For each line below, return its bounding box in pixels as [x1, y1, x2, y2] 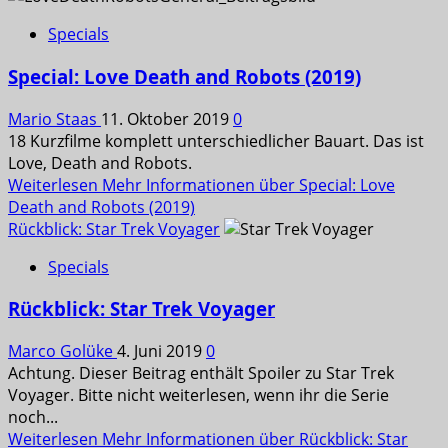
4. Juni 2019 [117, 340, 206, 363]
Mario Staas [8, 107, 101, 130]
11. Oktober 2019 [101, 107, 233, 130]
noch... [8, 406, 58, 429]
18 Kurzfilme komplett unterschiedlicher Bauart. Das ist [8, 129, 424, 152]
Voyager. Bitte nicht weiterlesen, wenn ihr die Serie [8, 384, 389, 407]
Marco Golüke [8, 340, 117, 363]
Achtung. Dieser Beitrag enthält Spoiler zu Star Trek [8, 362, 394, 385]
